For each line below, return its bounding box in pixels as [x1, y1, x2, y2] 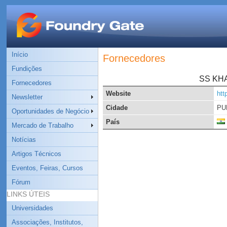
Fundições [11, 65, 42, 72]
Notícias [11, 136, 36, 143]
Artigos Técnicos [11, 150, 61, 158]
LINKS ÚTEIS [6, 190, 50, 198]
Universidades [11, 204, 53, 212]
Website [105, 90, 131, 97]
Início [11, 51, 28, 58]
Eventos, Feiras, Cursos [11, 164, 83, 172]
